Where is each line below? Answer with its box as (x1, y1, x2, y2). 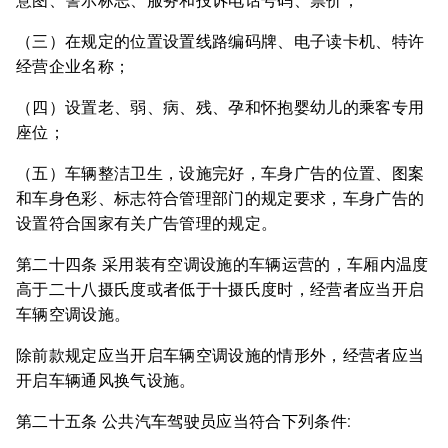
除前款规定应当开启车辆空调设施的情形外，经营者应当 (16, 346, 425, 365)
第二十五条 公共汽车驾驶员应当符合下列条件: (16, 412, 352, 431)
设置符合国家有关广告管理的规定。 (16, 214, 278, 233)
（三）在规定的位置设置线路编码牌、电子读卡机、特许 (16, 32, 425, 51)
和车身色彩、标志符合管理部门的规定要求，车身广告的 (16, 189, 425, 208)
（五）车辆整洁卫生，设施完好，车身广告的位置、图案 (16, 164, 425, 183)
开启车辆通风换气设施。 (16, 371, 196, 390)
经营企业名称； (16, 57, 131, 76)
